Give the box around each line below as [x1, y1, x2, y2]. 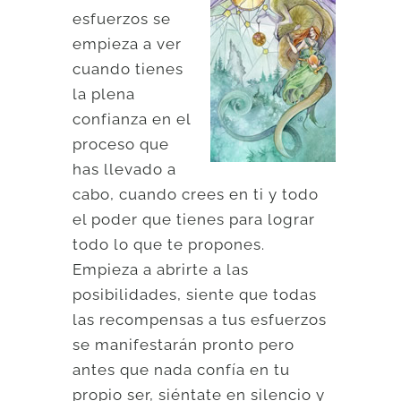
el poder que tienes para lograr [73, 209, 316, 228]
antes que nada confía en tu [73, 360, 291, 379]
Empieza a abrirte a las [73, 260, 250, 278]
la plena [73, 84, 136, 103]
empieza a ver [73, 34, 183, 53]
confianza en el [73, 109, 192, 128]
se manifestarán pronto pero [73, 335, 295, 354]
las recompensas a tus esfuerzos [73, 310, 328, 328]
